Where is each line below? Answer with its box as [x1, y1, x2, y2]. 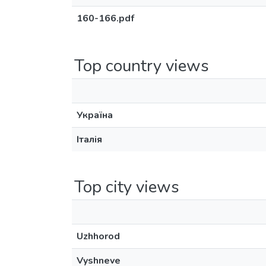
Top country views [74, 55, 209, 77]
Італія [77, 133, 102, 146]
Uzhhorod [77, 230, 120, 243]
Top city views [74, 176, 179, 198]
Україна [77, 109, 113, 122]
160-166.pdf [77, 12, 134, 25]
